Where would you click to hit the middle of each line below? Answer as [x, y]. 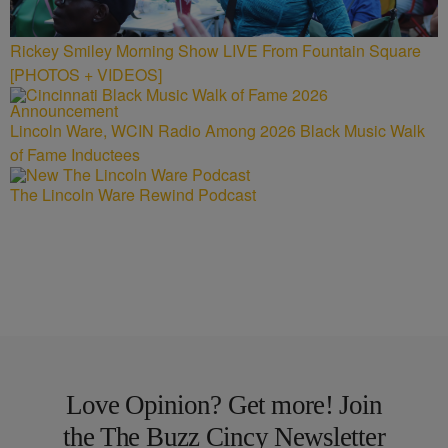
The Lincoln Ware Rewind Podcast [133, 194]
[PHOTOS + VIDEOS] [86, 74]
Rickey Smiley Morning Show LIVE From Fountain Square [215, 50]
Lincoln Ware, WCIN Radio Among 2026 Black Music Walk [217, 130]
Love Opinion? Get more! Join [224, 404]
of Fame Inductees [75, 154]
